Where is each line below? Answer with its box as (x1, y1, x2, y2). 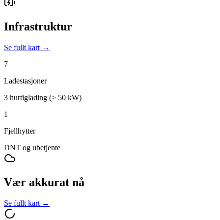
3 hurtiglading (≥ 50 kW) (4, 93, 82, 102)
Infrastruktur (4, 20, 72, 33)
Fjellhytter (4, 126, 35, 135)
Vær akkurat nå (4, 175, 84, 189)
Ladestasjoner (4, 76, 47, 85)
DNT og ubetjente (4, 143, 60, 152)
